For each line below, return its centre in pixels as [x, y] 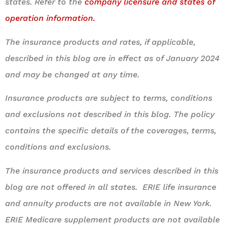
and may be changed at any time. [74, 74]
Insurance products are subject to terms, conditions [109, 98]
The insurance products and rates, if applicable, [100, 42]
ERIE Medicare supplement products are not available [112, 219]
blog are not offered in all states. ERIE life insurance [111, 187]
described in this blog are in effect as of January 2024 [112, 58]
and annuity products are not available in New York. [110, 203]
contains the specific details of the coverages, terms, [111, 131]
